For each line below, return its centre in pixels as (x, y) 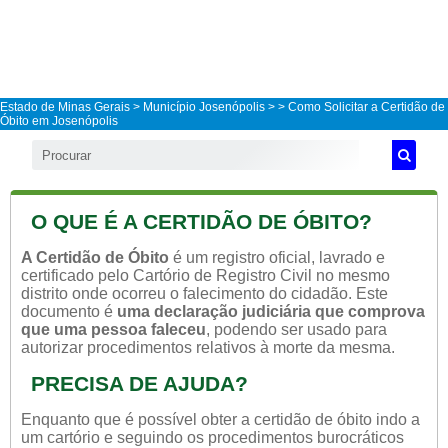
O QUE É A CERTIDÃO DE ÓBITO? (201, 221)
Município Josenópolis (204, 107)
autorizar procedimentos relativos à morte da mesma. (208, 347)
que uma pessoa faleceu (113, 329)
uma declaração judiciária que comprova (271, 311)
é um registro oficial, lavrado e (277, 257)
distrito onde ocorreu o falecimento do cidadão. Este (204, 293)
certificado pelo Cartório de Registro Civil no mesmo (205, 275)
